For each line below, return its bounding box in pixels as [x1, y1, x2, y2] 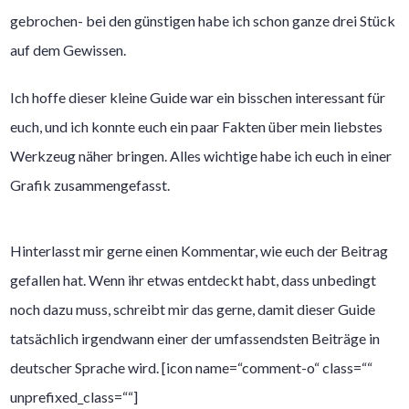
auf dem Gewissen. [10, 40, 127, 58]
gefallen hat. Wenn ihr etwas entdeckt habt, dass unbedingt [10, 270, 377, 288]
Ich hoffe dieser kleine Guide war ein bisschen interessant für [10, 88, 386, 106]
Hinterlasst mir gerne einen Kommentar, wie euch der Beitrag [10, 241, 389, 259]
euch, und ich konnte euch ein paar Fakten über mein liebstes [10, 117, 383, 135]
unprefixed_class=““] [10, 387, 139, 405]
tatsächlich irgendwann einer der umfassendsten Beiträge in [10, 329, 381, 347]
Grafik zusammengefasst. [10, 175, 171, 194]
